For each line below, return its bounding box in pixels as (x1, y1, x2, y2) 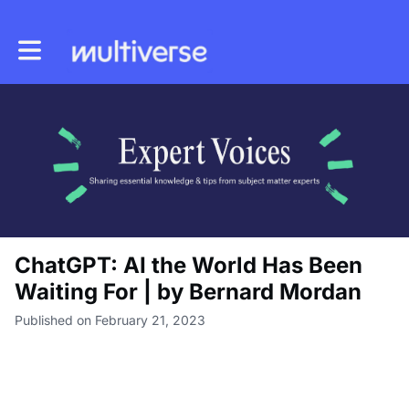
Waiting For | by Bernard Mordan (15, 278, 362, 305)
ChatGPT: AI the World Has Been (15, 251, 362, 278)
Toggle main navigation (17, 37, 156, 52)
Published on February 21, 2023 (15, 311, 205, 328)
